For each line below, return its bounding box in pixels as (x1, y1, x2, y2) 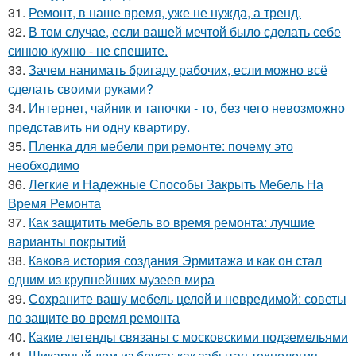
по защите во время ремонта (8, 308, 180, 327)
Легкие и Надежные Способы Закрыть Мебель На (29, 174, 323, 193)
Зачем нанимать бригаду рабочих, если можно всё (29, 60, 327, 79)
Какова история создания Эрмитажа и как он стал (29, 250, 322, 269)
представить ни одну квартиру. (8, 117, 190, 136)
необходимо (8, 155, 79, 174)
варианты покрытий (8, 231, 126, 250)
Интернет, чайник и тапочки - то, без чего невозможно (29, 98, 345, 117)
